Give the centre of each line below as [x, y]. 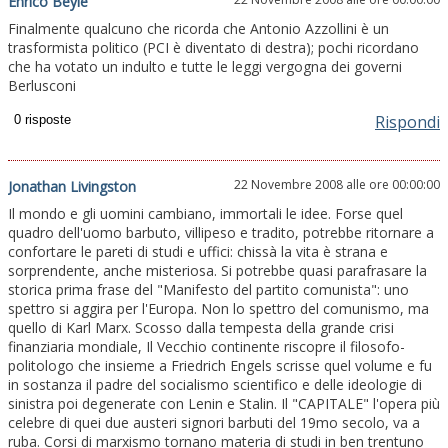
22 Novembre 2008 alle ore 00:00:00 [337, 185]
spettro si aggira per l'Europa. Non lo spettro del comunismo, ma [218, 309]
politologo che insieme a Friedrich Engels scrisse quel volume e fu [220, 366]
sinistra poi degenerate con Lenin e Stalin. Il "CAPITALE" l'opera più [224, 404]
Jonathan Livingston [72, 187]
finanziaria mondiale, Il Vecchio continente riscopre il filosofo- [206, 347]
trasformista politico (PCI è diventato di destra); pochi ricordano [213, 48]
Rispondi [407, 122]
